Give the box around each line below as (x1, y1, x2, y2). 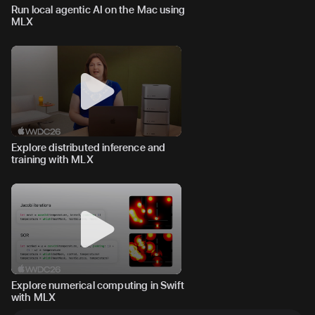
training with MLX (11, 153, 94, 166)
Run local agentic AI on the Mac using (11, 3, 186, 16)
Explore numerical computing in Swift (11, 278, 184, 292)
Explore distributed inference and (11, 141, 166, 154)
